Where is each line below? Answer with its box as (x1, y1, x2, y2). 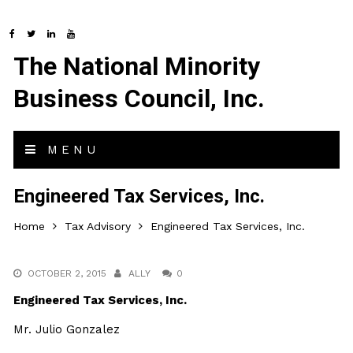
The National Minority (13, 51, 261, 81)
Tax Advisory (65, 220, 132, 232)
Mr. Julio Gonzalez (13, 322, 121, 336)
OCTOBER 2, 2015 (28, 268, 107, 279)
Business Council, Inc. (13, 84, 266, 113)
